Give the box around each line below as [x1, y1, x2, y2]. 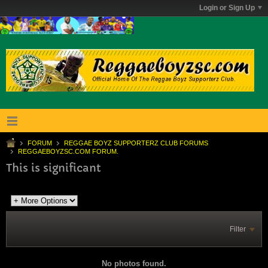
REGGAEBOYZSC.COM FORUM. [18, 147, 118, 155]
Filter [230, 224, 246, 233]
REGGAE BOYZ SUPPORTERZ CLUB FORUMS [64, 139, 208, 147]
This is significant [6, 160, 100, 175]
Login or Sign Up [199, 4, 255, 12]
